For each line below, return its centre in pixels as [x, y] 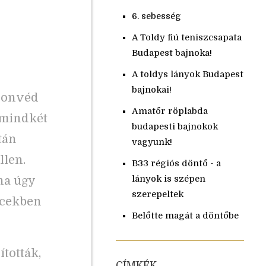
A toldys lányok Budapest [187, 74]
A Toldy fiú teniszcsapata [186, 37]
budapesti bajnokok [175, 126]
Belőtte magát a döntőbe [185, 216]
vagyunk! [152, 142]
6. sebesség [156, 16]
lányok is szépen [168, 179]
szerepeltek [157, 194]
